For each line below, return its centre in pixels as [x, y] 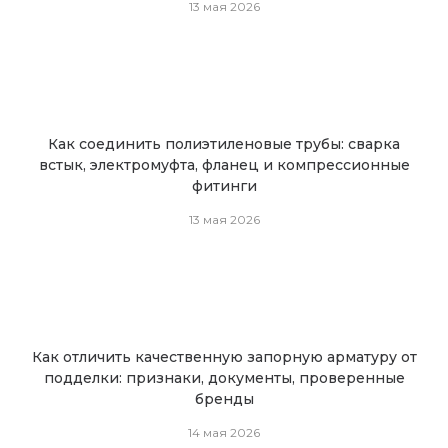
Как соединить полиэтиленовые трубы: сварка [224, 143]
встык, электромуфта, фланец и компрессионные [224, 164]
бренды [224, 398]
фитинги [224, 185]
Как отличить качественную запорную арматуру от [224, 356]
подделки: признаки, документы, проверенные [224, 377]
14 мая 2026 [224, 432]
